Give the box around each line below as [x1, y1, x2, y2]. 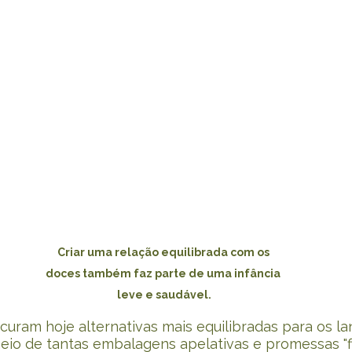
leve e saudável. [117, 288, 211, 302]
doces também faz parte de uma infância [46, 267, 283, 280]
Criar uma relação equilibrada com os [57, 246, 272, 259]
